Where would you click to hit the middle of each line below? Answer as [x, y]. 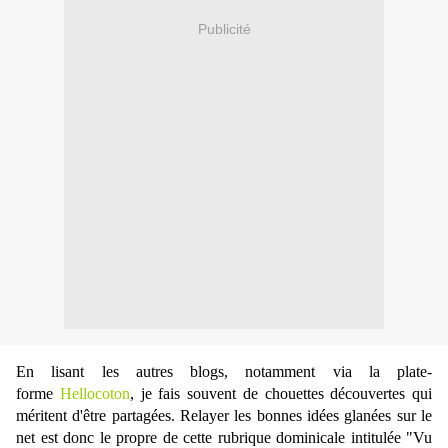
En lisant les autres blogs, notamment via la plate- [224, 372]
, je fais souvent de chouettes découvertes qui [280, 394]
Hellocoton [94, 394]
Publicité [224, 28]
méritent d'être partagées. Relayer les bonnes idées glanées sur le [224, 416]
